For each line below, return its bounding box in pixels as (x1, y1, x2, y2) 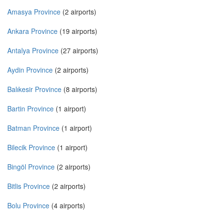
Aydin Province (7, 65, 53, 75)
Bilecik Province (7, 142, 55, 153)
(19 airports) (58, 26, 97, 36)
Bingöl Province (7, 162, 55, 172)
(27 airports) (59, 46, 98, 56)
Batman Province (7, 123, 60, 133)
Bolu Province (7, 201, 49, 211)
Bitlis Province (7, 181, 50, 191)
